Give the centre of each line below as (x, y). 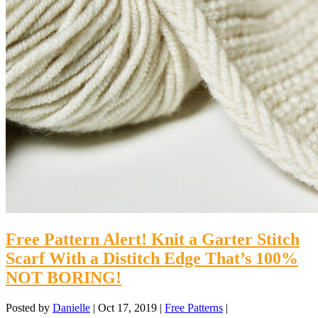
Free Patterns (194, 308)
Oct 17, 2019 (127, 308)
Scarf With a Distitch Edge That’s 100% (152, 259)
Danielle (71, 308)
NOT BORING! (64, 278)
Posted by (29, 308)
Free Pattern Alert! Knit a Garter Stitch (153, 240)
